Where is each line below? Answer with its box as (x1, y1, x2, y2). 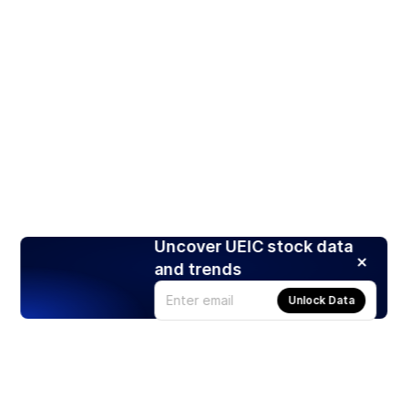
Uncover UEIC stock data (154, 236, 353, 256)
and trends (154, 259, 242, 279)
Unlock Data (288, 292, 355, 307)
